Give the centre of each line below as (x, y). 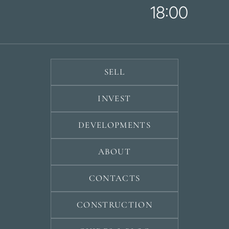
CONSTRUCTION (114, 205)
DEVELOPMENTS (114, 125)
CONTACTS (114, 178)
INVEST (114, 99)
